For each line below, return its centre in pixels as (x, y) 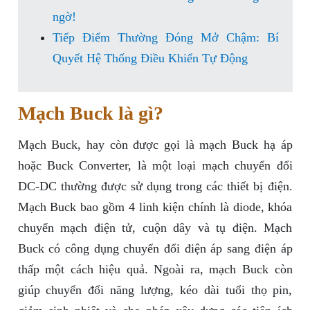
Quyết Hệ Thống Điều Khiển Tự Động (150, 58)
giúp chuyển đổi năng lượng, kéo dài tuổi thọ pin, (155, 290)
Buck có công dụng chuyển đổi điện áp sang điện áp (155, 249)
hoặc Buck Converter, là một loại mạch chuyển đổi (155, 166)
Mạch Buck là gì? (90, 113)
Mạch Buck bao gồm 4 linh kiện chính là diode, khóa (155, 207)
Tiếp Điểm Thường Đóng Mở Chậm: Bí (165, 38)
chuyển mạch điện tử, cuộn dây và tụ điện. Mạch (155, 228)
